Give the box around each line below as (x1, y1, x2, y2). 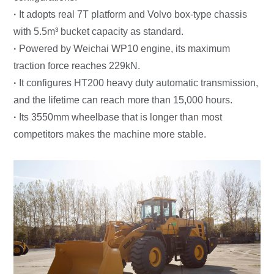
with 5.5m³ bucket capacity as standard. (13, 26, 184, 37)
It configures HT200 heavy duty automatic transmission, (19, 77, 259, 88)
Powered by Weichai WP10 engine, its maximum (19, 43, 231, 54)
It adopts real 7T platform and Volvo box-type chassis (19, 9, 248, 20)
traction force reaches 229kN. (13, 60, 141, 71)
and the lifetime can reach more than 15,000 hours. (13, 94, 233, 105)
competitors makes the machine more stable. (13, 128, 207, 139)
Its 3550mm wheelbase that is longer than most (19, 111, 223, 122)
